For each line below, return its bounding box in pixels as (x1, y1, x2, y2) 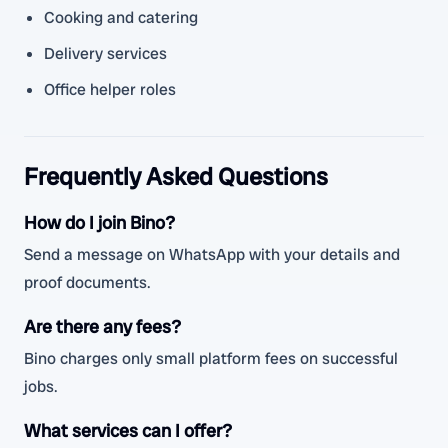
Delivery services (44, 43, 167, 64)
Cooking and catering (44, 7, 198, 28)
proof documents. (24, 272, 151, 293)
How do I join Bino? (24, 211, 175, 234)
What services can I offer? (24, 419, 232, 442)
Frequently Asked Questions (24, 161, 328, 192)
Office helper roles (44, 79, 176, 100)
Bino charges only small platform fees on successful (24, 348, 398, 369)
